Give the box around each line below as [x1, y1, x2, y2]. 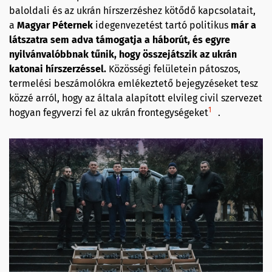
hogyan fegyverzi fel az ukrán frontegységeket [9, 107, 208, 118]
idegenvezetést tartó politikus [95, 19, 231, 31]
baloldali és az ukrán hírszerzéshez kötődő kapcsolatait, [9, 5, 256, 16]
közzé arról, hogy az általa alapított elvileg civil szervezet [9, 92, 262, 104]
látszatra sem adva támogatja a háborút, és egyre [9, 34, 230, 46]
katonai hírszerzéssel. [9, 63, 106, 75]
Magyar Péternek [17, 19, 95, 31]
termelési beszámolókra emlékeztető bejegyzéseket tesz [9, 78, 258, 89]
